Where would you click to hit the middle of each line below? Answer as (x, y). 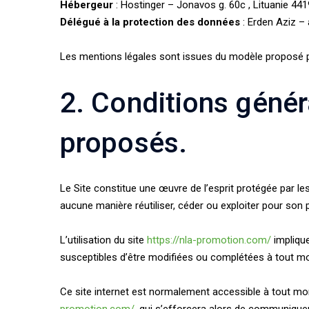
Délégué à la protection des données (150, 22)
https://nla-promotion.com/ (209, 240)
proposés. (123, 143)
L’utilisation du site (103, 240)
